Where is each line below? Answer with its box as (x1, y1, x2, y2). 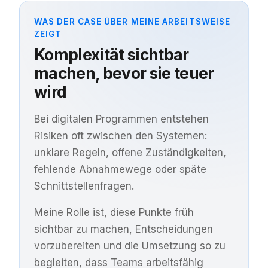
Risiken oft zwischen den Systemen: (34, 129, 207, 142)
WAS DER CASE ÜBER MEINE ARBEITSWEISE (34, 16, 231, 26)
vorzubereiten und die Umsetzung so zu (34, 239, 226, 252)
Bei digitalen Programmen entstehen (34, 112, 209, 125)
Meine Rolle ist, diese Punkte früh (34, 206, 194, 218)
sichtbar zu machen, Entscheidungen (34, 223, 213, 235)
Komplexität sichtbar (34, 44, 189, 64)
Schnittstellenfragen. (34, 179, 134, 192)
